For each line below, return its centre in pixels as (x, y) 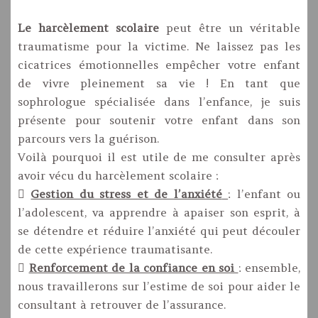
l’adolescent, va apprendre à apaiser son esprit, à (159, 213)
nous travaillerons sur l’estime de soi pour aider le (159, 286)
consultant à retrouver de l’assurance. (122, 305)
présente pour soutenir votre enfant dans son (159, 120)
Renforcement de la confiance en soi (131, 268)
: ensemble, (269, 268)
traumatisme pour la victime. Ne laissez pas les (159, 46)
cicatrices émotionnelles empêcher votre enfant (159, 65)
